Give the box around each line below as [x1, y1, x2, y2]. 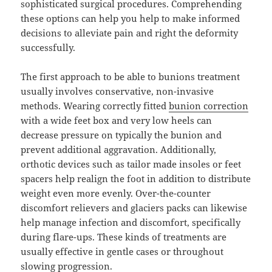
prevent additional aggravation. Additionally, [21, 143, 217, 156]
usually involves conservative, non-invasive [21, 85, 214, 98]
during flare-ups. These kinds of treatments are [21, 231, 227, 243]
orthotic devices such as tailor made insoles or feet [21, 158, 242, 171]
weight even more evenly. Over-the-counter [21, 187, 211, 200]
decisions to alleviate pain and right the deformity [21, 27, 239, 39]
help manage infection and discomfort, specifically [21, 216, 241, 229]
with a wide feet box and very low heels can [21, 114, 212, 127]
